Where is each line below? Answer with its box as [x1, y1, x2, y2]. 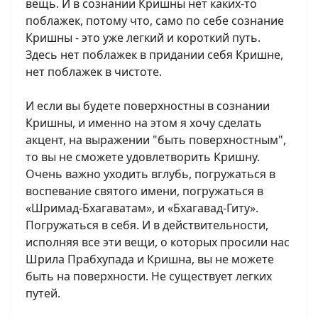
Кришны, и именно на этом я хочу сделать [26, 115, 262, 131]
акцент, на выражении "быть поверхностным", [26, 132, 286, 148]
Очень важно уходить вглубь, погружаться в [26, 166, 275, 182]
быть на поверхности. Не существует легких [26, 268, 272, 284]
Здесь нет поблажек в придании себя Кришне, [26, 47, 283, 62]
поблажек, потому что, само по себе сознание [26, 13, 284, 28]
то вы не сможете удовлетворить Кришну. [26, 149, 260, 165]
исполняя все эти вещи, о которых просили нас [26, 234, 290, 250]
